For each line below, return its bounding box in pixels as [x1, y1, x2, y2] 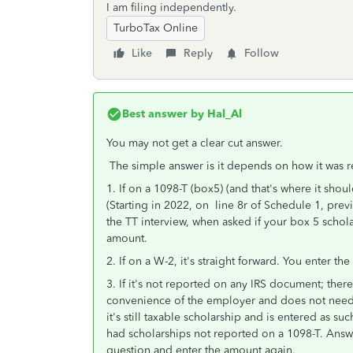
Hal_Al [204, 107, 242, 121]
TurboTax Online [113, 21, 198, 35]
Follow [244, 46, 279, 60]
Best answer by [122, 107, 204, 121]
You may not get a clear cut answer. [106, 136, 289, 150]
